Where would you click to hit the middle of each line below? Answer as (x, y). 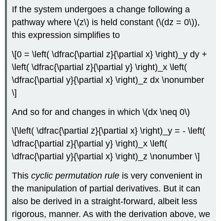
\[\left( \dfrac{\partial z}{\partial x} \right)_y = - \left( (109, 131)
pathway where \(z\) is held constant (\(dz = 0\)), (106, 22)
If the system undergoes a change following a (101, 10)
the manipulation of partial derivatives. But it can (106, 189)
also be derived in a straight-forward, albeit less (105, 202)
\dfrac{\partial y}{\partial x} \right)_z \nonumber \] (106, 157)
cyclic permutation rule (74, 176)
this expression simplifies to (66, 35)
